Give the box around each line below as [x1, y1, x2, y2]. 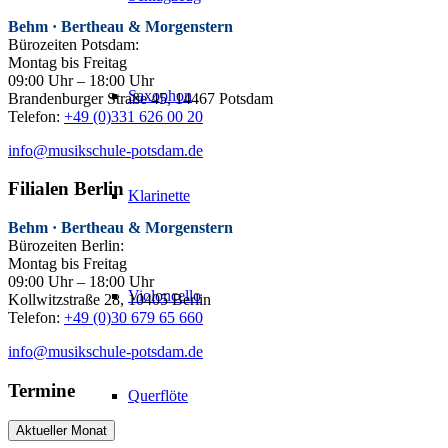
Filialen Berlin [8, 178, 124, 200]
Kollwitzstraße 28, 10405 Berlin [8, 290, 211, 308]
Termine [8, 379, 75, 401]
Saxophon [128, 87, 192, 105]
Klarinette [128, 187, 190, 205]
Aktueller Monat [16, 423, 107, 439]
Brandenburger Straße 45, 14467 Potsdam [8, 89, 273, 107]
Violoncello [128, 287, 201, 305]
